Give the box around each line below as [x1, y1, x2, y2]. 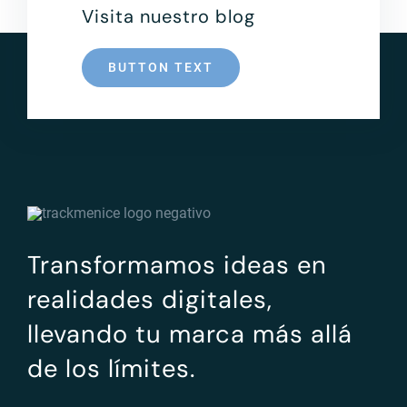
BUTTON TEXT [108, 59, 213, 74]
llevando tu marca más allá [26, 317, 352, 350]
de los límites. [26, 352, 195, 384]
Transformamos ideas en [26, 248, 327, 281]
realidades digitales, [26, 283, 273, 315]
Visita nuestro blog [82, 4, 255, 28]
